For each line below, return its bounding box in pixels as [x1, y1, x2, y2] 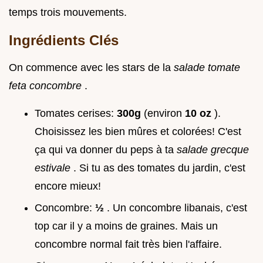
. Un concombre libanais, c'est [107, 201, 247, 214]
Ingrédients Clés [9, 32, 119, 49]
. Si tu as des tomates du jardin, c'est [73, 162, 245, 174]
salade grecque [177, 144, 249, 156]
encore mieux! [35, 180, 101, 193]
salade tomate [174, 62, 240, 74]
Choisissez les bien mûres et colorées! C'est [35, 126, 241, 138]
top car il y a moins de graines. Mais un [35, 220, 218, 232]
